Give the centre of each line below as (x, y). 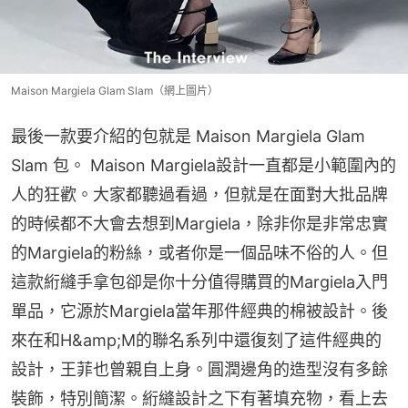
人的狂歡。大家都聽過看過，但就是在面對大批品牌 (199, 195)
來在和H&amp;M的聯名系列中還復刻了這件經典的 (196, 341)
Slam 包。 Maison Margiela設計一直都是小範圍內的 (204, 166)
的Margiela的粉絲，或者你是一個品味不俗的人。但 (199, 253)
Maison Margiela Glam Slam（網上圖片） (115, 91)
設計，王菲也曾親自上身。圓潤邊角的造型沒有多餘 (199, 370)
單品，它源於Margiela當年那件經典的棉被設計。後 (199, 311)
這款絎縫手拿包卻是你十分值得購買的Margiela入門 (199, 282)
